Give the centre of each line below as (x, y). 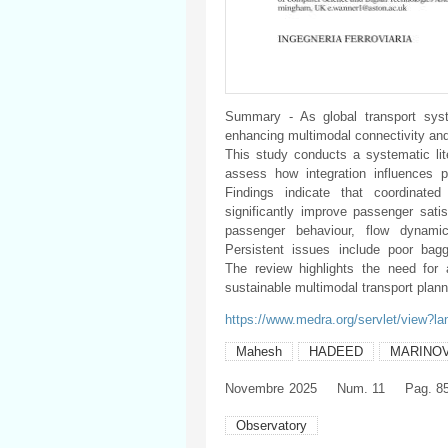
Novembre (254, 388)
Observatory (271, 425)
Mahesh (259, 351)
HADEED (336, 351)
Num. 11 (361, 388)
